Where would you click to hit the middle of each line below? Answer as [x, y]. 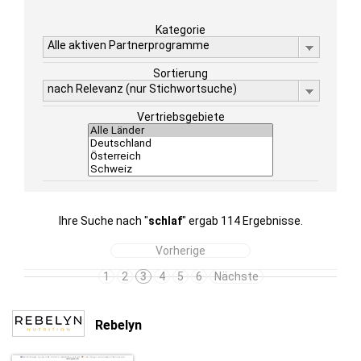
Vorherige [180, 251]
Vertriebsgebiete [180, 117]
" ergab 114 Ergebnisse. [242, 221]
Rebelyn [118, 325]
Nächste [236, 276]
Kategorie [180, 30]
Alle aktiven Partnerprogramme [129, 45]
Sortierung [180, 73]
